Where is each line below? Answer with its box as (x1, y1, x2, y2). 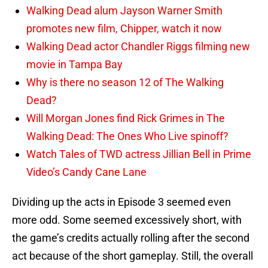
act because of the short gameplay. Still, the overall (12, 249, 253, 263)
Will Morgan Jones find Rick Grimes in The (26, 112, 225, 125)
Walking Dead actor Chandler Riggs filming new (26, 40, 250, 53)
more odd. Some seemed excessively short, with (12, 214, 242, 227)
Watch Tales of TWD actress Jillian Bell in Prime (26, 148, 251, 161)
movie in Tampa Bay (26, 58, 123, 71)
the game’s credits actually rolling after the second (12, 232, 249, 245)
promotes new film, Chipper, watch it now (26, 22, 222, 35)
